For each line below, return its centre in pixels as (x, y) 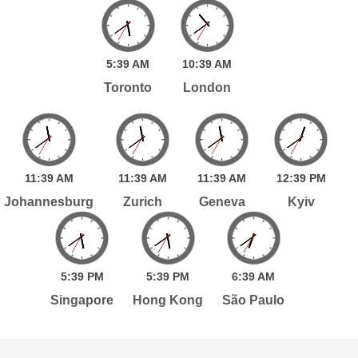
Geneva (222, 201)
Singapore (82, 300)
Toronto (128, 87)
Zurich (143, 201)
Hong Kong (168, 300)
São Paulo (254, 300)
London (207, 87)
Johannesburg (49, 201)
